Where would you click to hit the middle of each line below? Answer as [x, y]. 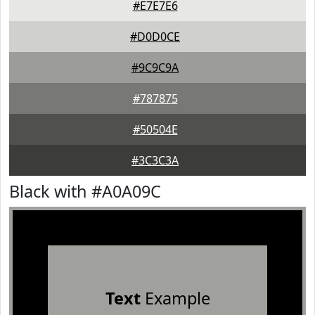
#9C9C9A [155, 67]
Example [175, 298]
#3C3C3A [155, 160]
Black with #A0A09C [85, 191]
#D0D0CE [155, 37]
